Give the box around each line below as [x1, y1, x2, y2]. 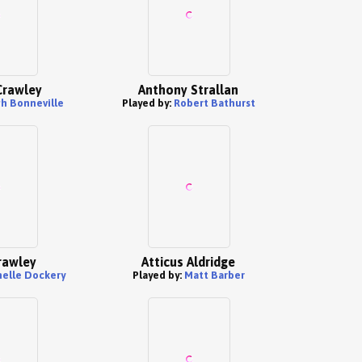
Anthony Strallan [138, 82, 238, 97]
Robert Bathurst [173, 97, 255, 109]
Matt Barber [183, 269, 245, 281]
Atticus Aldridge [141, 255, 235, 269]
